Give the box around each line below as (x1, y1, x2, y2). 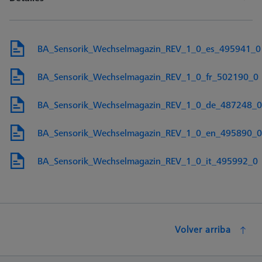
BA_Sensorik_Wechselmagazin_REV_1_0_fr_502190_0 (37, 70, 258, 83)
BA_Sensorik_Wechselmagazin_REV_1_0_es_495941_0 (37, 42, 261, 55)
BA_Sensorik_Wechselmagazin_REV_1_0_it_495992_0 (37, 154, 258, 167)
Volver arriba (175, 222, 231, 236)
